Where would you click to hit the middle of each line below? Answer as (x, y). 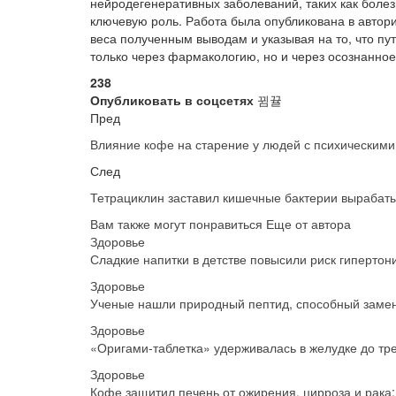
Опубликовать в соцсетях (172, 100)
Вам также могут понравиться (176, 224)
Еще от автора (308, 224)
